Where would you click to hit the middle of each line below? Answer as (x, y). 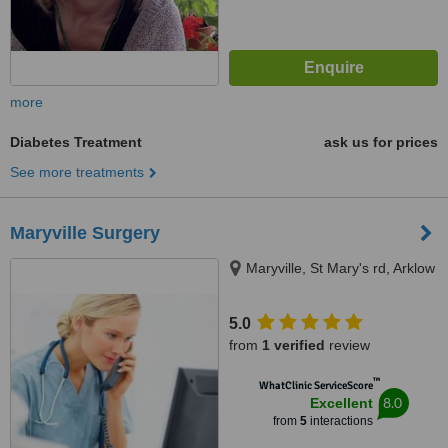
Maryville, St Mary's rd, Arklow (340, 268)
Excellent (341, 403)
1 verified (293, 345)
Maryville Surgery (85, 233)
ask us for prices (381, 142)
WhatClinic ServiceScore (315, 385)
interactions (339, 421)
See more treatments (77, 172)
